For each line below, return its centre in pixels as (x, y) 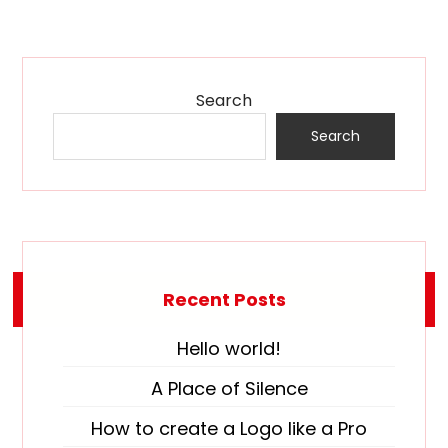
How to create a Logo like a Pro (229, 428)
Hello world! (229, 348)
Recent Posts (224, 299)
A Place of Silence (229, 388)
